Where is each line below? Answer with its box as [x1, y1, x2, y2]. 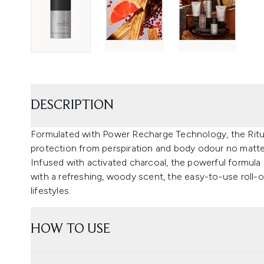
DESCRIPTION [31, 98, 114, 113]
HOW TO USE [31, 222, 110, 236]
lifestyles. [31, 184, 71, 196]
